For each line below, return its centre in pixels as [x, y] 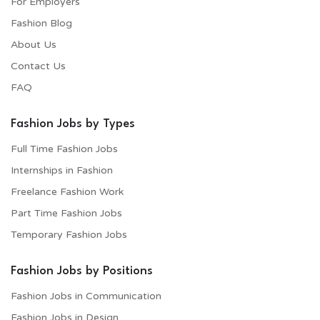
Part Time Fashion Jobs [66, 213]
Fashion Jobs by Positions [82, 271]
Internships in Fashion [62, 170]
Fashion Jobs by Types [73, 124]
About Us [34, 44]
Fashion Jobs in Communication [86, 296]
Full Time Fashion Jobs [64, 149]
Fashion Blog [41, 23]
